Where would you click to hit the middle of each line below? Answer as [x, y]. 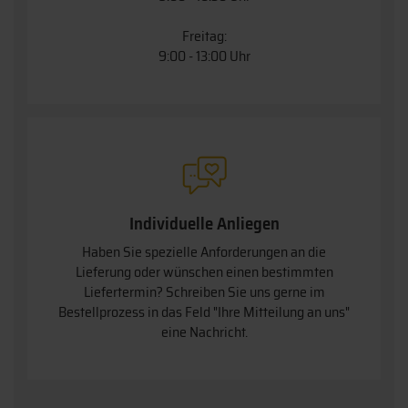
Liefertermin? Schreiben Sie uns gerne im [204, 291]
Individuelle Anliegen [204, 223]
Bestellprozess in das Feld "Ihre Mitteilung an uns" [204, 311]
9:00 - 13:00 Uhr [204, 56]
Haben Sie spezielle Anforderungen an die [204, 251]
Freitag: [204, 36]
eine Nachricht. [204, 331]
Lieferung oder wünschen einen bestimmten [204, 271]
